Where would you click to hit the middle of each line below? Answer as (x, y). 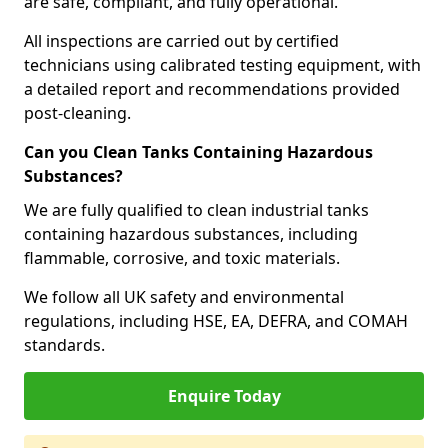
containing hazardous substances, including (191, 234)
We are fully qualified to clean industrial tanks (196, 210)
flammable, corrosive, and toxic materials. (182, 258)
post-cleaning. (77, 113)
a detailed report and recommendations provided (212, 89)
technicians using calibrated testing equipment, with (222, 65)
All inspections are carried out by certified (181, 41)
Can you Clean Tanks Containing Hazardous (198, 152)
